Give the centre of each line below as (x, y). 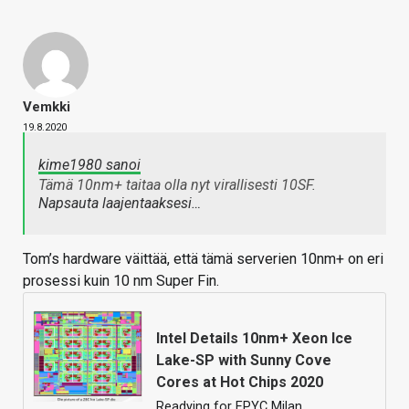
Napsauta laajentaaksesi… (120, 203)
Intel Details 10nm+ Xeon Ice (254, 338)
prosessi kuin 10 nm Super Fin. (121, 280)
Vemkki (47, 106)
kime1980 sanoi (89, 164)
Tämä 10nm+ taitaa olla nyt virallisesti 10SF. (177, 184)
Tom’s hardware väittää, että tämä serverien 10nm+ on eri (203, 258)
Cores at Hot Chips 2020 (240, 382)
